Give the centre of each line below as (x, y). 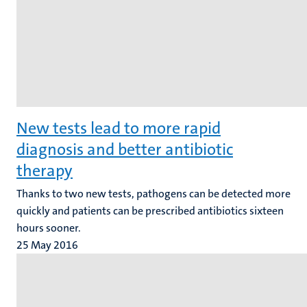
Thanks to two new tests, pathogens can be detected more (153, 194)
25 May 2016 (47, 245)
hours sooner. (49, 228)
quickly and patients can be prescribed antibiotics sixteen (150, 211)
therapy (45, 171)
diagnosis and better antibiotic (125, 149)
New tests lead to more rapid (119, 128)
